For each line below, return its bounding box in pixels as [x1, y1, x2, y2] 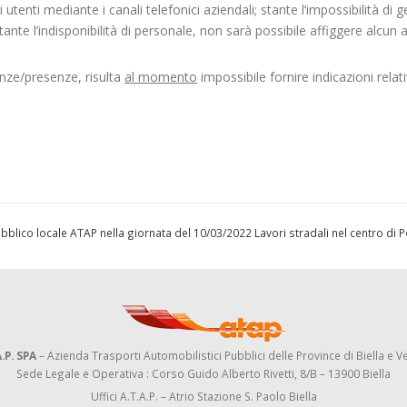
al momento [124, 68, 197, 86]
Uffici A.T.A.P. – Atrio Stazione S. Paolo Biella [90, 389, 317, 404]
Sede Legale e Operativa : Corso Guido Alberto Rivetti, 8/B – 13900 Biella [16, 366, 391, 382]
